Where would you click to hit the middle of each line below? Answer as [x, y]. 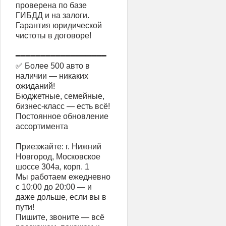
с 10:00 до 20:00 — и [54, 187]
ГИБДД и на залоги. [52, 15]
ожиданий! [35, 86]
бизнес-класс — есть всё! [63, 106]
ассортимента [42, 126]
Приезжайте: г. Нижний [59, 146]
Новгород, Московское [58, 156]
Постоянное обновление [62, 116]
